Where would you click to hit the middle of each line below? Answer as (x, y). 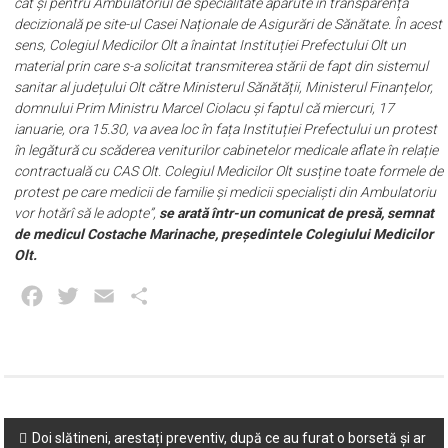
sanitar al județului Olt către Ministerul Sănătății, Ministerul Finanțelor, (224, 87)
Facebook (83, 295)
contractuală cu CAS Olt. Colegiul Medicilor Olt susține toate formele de (229, 171)
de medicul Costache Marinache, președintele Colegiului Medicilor (224, 234)
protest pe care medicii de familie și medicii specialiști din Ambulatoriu (225, 192)
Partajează (192, 295)
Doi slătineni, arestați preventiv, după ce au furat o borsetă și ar (229, 438)
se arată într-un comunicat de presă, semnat (297, 213)
